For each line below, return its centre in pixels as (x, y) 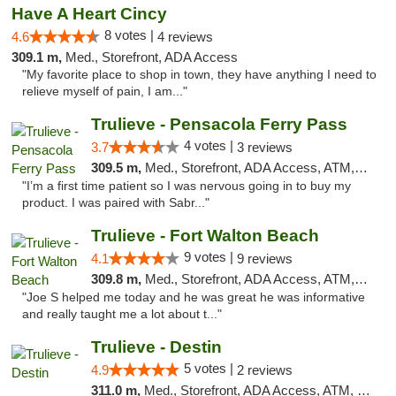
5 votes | (210, 368)
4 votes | (210, 145)
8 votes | (131, 35)
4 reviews (185, 37)
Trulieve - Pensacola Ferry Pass (219, 124)
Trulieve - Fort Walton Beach (205, 236)
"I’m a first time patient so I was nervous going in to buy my (187, 186)
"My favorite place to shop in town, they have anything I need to (199, 75)
